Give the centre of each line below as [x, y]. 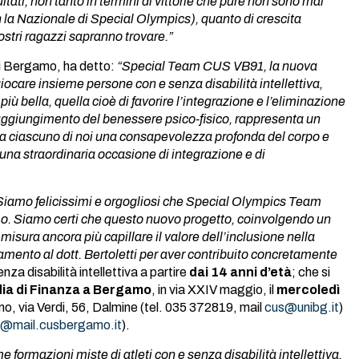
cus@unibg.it [302, 307]
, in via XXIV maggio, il [214, 290]
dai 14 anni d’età [240, 272]
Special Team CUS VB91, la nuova [220, 66]
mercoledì [308, 290]
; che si [311, 272]
